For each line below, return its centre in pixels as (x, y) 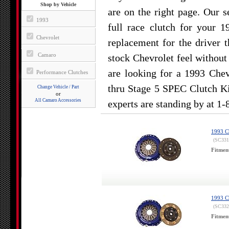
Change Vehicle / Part (58, 87)
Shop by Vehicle (58, 4)
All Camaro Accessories (58, 100)
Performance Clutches (61, 72)
